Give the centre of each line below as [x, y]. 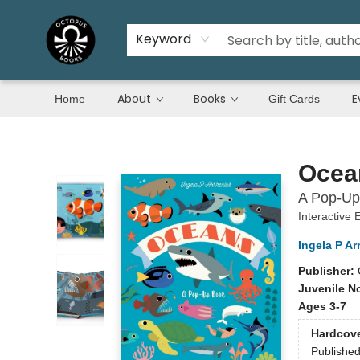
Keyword [164, 39]
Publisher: [327, 271]
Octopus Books [51, 133]
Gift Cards [294, 99]
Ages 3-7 [322, 306]
